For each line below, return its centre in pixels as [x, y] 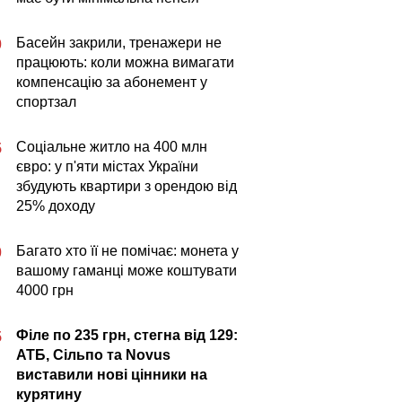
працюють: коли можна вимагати [125, 62]
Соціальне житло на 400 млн [112, 147]
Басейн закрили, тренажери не [119, 43]
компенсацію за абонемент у [112, 82]
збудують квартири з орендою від [127, 186]
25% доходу [56, 206]
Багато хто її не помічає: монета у [127, 251]
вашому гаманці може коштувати [127, 271]
